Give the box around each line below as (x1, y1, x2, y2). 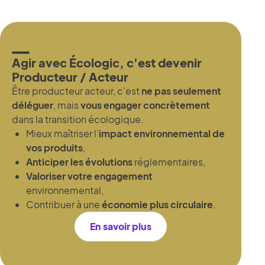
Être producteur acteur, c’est (12, 84, 141, 97)
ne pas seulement (141, 84, 221, 97)
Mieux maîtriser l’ (26, 127, 99, 140)
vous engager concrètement (80, 98, 210, 111)
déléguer (12, 98, 53, 111)
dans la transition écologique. (12, 112, 144, 125)
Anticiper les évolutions (26, 155, 132, 168)
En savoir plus (90, 219, 151, 232)
